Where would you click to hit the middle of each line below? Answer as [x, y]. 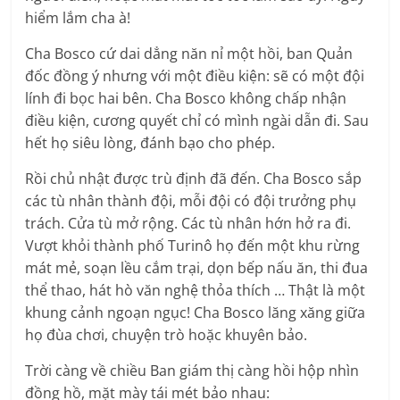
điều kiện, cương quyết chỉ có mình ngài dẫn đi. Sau [197, 121]
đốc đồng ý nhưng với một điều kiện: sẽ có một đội [195, 76]
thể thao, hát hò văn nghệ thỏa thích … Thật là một [196, 291]
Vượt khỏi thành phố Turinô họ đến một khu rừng [193, 246]
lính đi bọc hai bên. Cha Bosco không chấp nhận [186, 99]
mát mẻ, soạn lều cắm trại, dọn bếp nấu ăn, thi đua [197, 268]
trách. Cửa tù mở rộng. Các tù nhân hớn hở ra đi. [188, 224]
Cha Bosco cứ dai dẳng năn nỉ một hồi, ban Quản [189, 54]
